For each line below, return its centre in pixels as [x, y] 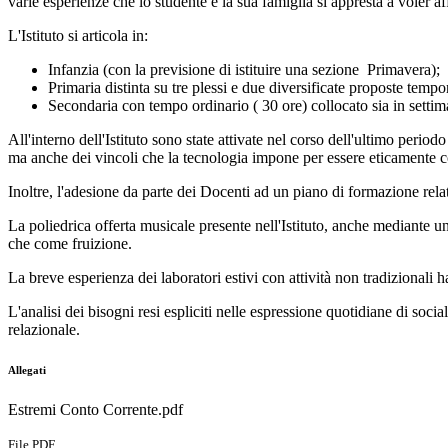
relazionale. [44, 330]
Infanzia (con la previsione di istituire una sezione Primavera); [244, 70]
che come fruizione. [70, 244]
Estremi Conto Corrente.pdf [95, 410]
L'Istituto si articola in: [78, 36]
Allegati [27, 370]
